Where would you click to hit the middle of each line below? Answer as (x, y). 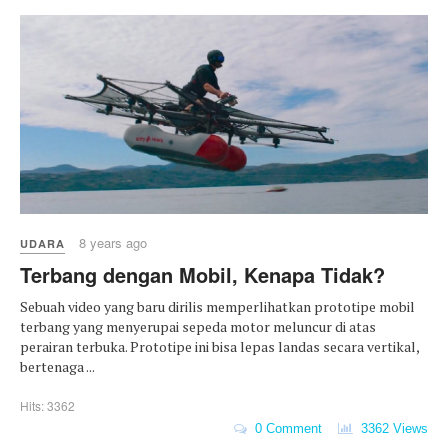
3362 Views (390, 428)
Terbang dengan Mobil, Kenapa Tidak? (202, 275)
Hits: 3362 (47, 406)
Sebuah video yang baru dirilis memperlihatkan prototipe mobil (217, 307)
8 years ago (113, 243)
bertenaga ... (57, 367)
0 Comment (284, 428)
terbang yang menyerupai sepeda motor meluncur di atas (198, 327)
